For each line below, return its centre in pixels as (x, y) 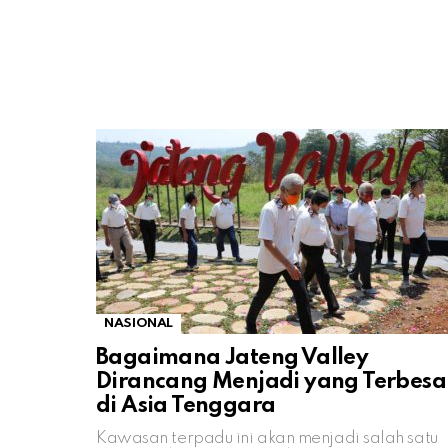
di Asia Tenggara (186, 405)
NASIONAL (139, 323)
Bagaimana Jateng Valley (232, 357)
